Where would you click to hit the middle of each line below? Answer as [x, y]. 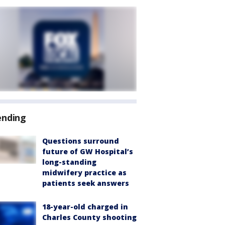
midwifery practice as [84, 173]
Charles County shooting [89, 217]
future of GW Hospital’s [88, 151]
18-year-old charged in [85, 207]
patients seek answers [86, 183]
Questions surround [81, 141]
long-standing [69, 162]
